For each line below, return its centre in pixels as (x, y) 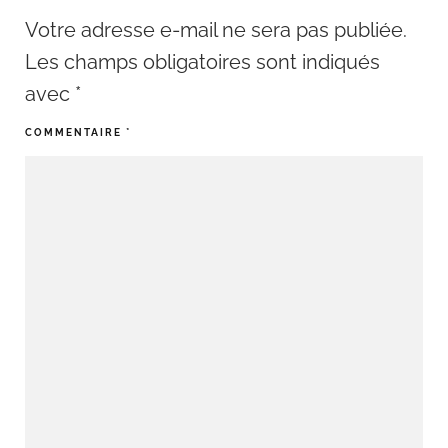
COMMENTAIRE (75, 132)
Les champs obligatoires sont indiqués (202, 62)
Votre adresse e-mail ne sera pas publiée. (216, 30)
